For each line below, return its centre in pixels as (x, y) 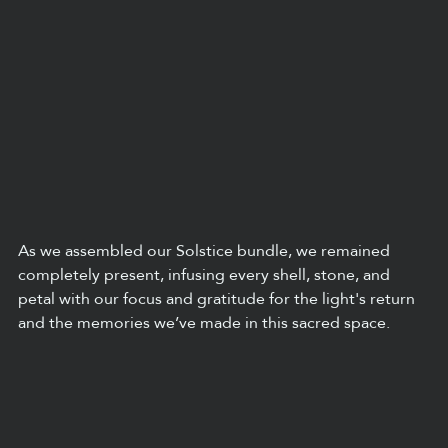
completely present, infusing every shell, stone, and (206, 274)
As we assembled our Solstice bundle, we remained (206, 250)
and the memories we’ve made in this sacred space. (204, 322)
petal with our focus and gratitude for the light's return (218, 298)
